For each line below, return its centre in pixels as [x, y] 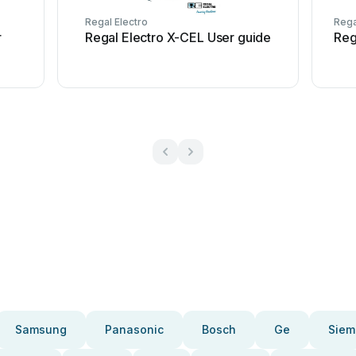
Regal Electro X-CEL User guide [178, 37]
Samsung [41, 329]
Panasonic [134, 329]
